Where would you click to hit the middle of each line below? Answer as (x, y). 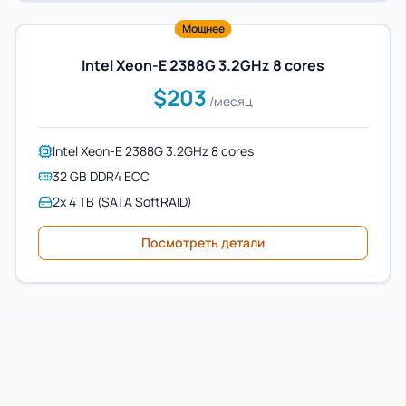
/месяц (231, 101)
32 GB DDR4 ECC (101, 176)
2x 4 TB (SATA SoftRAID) (122, 202)
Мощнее (203, 29)
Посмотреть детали (203, 242)
